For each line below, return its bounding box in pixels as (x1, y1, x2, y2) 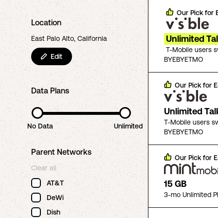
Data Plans (31, 86, 69, 95)
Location (31, 18, 61, 27)
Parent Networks (31, 147, 91, 156)
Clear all (31, 164, 56, 172)
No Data (27, 122, 53, 130)
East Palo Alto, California (31, 35, 107, 42)
